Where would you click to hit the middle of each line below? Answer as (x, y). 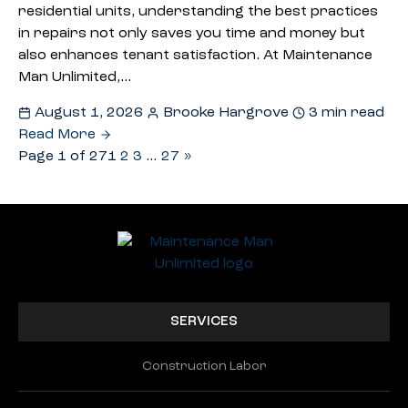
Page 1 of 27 (63, 157)
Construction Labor (204, 366)
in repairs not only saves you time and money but (192, 34)
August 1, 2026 (89, 113)
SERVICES (204, 322)
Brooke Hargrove (226, 113)
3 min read (345, 113)
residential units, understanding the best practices (198, 12)
